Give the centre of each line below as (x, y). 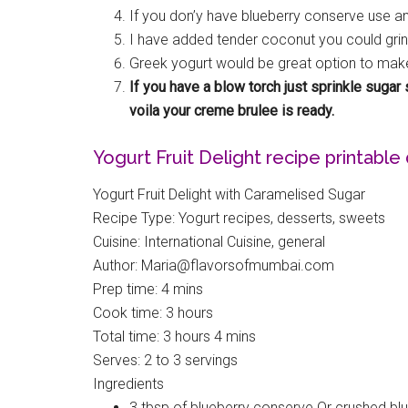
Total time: (128, 337)
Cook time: (129, 313)
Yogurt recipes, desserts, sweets (282, 218)
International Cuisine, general (235, 242)
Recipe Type (133, 218)
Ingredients (128, 384)
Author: (117, 265)
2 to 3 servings (191, 360)
